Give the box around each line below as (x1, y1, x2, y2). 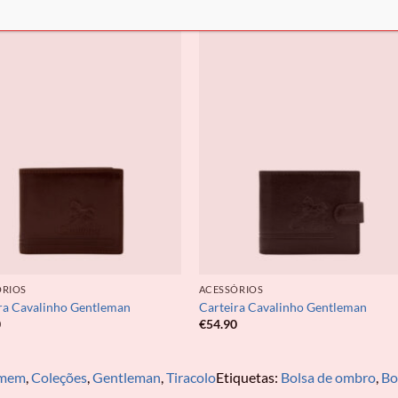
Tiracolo (165, 369, 216, 386)
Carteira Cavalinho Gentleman (198, 298, 367, 314)
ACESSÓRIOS (198, 283, 264, 296)
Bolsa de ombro (280, 369, 376, 386)
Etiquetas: (215, 369, 281, 386)
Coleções (30, 369, 87, 386)
